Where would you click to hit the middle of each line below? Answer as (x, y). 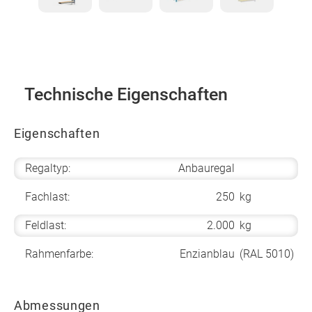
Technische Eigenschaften (126, 94)
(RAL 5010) (266, 253)
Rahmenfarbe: (59, 253)
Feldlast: (46, 225)
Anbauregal (207, 169)
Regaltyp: (48, 169)
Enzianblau (208, 253)
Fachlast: (47, 196)
